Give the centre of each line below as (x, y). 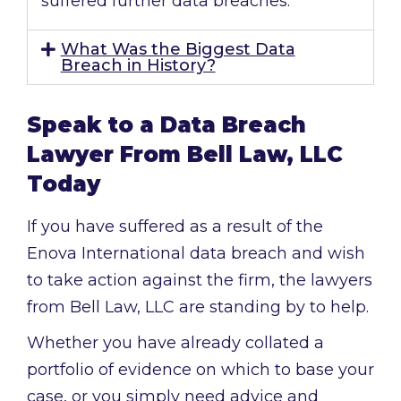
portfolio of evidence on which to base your (200, 370)
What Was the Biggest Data (178, 50)
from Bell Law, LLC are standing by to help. (198, 307)
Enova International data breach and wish (196, 254)
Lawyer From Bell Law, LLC (185, 155)
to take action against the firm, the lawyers (200, 281)
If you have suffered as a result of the (175, 227)
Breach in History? (138, 66)
